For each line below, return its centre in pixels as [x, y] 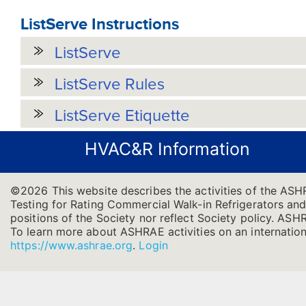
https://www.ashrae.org [72, 246]
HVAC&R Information [167, 149]
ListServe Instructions [100, 24]
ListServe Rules [110, 85]
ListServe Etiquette [122, 116]
